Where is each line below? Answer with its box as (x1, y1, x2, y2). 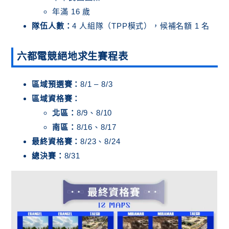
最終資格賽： (32, 136, 81, 146)
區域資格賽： (32, 94, 81, 103)
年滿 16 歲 (52, 7, 90, 16)
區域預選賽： (32, 79, 81, 88)
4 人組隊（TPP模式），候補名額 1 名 (72, 21, 210, 30)
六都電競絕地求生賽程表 (16, 51, 128, 62)
